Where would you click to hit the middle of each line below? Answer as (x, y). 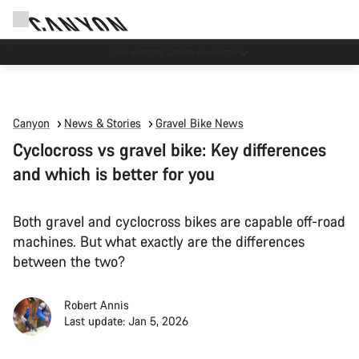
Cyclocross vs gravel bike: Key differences (169, 149)
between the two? (69, 261)
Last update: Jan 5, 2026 (126, 321)
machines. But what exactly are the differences (159, 241)
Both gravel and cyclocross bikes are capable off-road (179, 221)
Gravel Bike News (200, 123)
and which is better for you (114, 173)
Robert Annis (97, 305)
